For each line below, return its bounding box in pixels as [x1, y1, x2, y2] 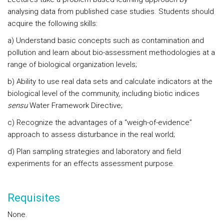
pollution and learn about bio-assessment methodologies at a [7, 48, 215, 57]
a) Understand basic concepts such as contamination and [7, 36, 204, 45]
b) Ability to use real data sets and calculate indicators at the [7, 77, 212, 86]
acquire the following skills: [7, 19, 97, 28]
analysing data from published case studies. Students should [7, 7, 214, 16]
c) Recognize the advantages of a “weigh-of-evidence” [7, 118, 192, 127]
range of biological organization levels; [7, 60, 137, 69]
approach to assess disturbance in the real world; [7, 130, 175, 139]
